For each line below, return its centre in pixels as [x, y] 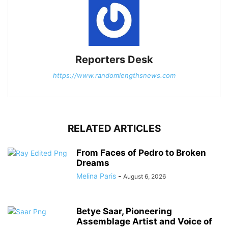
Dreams [93, 163]
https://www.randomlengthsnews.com [114, 75]
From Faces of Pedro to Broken [141, 152]
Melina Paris [96, 176]
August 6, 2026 [145, 176]
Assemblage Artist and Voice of [144, 221]
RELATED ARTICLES [114, 128]
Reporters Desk [114, 59]
